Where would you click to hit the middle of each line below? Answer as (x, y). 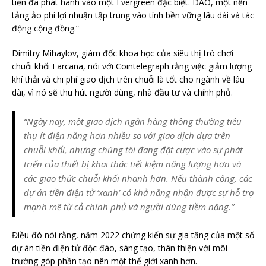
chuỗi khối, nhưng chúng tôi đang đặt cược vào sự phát (133, 149)
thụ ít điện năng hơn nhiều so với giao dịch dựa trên (127, 135)
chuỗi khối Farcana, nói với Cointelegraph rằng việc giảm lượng (132, 66)
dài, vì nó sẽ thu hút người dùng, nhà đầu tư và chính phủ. (122, 92)
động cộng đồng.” (45, 28)
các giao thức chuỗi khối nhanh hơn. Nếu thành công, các (138, 178)
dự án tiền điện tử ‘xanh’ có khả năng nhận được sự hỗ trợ (139, 192)
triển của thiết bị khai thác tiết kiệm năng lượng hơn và (132, 164)
